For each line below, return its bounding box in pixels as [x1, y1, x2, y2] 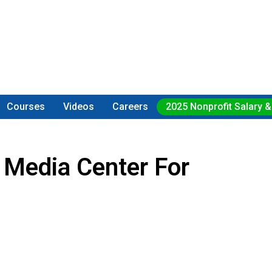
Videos [63, 101, 95, 112]
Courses [7, 101, 46, 112]
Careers [112, 101, 148, 112]
